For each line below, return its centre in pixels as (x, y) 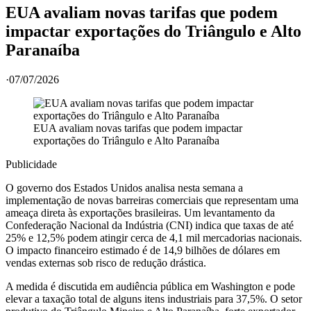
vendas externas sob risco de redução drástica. (106, 262)
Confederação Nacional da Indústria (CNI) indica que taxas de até (150, 225)
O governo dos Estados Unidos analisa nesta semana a (124, 187)
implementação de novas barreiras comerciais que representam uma (152, 200)
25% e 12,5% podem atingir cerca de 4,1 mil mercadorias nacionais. (154, 237)
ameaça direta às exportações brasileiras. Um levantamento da (140, 212)
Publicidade (31, 164)
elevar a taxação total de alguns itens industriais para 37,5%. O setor (154, 299)
